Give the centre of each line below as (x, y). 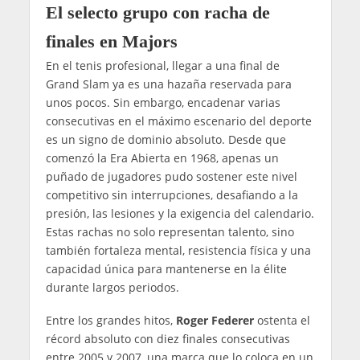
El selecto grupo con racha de (157, 13)
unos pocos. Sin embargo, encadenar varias (163, 103)
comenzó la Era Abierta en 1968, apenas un (162, 158)
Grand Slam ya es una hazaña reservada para (168, 84)
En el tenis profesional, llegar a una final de (162, 66)
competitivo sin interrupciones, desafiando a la (172, 195)
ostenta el (282, 320)
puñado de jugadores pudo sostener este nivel (171, 177)
